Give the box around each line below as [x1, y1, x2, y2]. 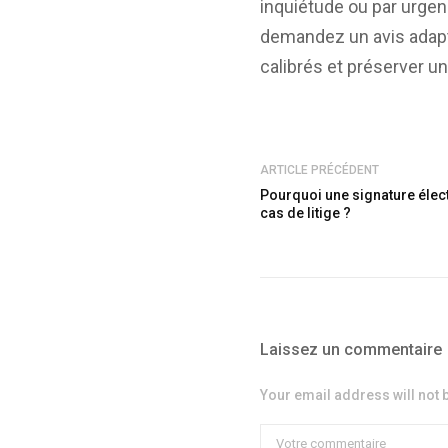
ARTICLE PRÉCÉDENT [260, 163, 380, 177]
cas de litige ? [260, 205, 352, 221]
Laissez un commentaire [260, 340, 443, 359]
